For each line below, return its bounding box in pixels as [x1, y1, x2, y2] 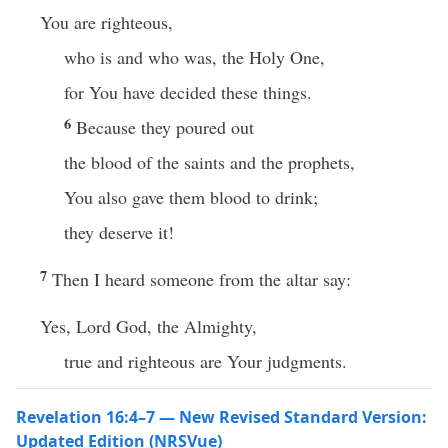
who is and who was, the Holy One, [64, 45, 325, 69]
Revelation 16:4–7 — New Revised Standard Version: [16, 406, 427, 428]
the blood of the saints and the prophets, [64, 150, 355, 174]
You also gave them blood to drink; [64, 185, 318, 209]
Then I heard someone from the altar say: [52, 267, 351, 291]
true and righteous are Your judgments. [64, 349, 347, 373]
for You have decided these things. [64, 80, 312, 104]
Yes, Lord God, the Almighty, [40, 314, 257, 338]
